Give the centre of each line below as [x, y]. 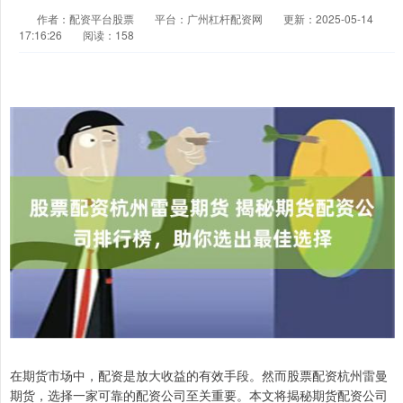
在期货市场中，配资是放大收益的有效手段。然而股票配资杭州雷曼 [199, 375]
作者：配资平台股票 [87, 18]
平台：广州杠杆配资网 [209, 18]
